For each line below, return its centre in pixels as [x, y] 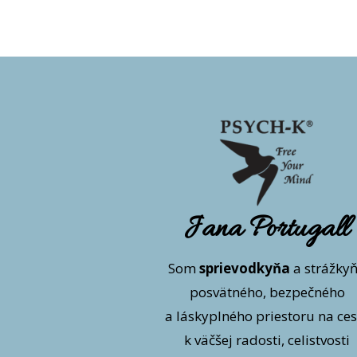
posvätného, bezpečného [267, 292]
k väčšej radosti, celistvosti [267, 339]
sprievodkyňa [245, 268]
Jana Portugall [267, 229]
